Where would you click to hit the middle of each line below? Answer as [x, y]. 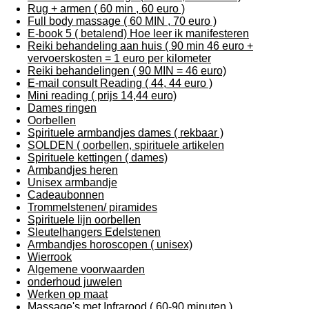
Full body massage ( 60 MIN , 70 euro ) [122, 21]
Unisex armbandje [72, 182]
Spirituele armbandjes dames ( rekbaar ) [126, 133]
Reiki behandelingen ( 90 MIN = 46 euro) [127, 71]
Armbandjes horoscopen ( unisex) [110, 245]
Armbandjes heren [73, 170]
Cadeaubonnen [66, 195]
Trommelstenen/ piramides [92, 207]
